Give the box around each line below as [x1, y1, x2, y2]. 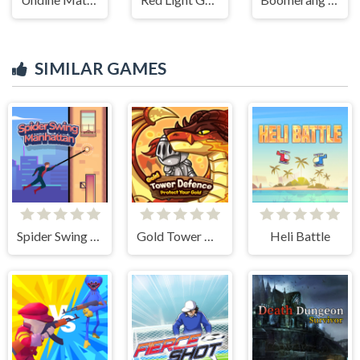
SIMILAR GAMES [35, 57, 166, 78]
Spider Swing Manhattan [89, 227, 100, 243]
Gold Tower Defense [204, 227, 215, 243]
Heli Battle [269, 227, 330, 243]
